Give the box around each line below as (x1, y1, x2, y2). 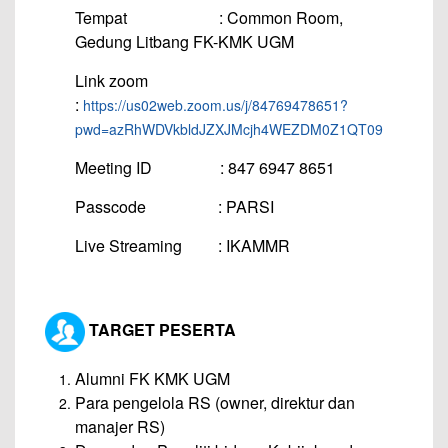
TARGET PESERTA (85, 317, 236, 341)
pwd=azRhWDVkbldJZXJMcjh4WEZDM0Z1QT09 (75, 118, 383, 139)
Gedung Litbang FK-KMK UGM (75, 29, 294, 53)
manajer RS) (75, 414, 165, 438)
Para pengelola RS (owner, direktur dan (75, 390, 355, 414)
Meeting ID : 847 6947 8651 (75, 155, 335, 179)
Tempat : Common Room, (75, 5, 343, 29)
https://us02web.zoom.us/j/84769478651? (83, 94, 348, 115)
